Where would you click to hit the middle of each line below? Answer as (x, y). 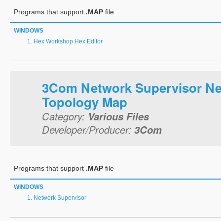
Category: (65, 116)
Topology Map (85, 102)
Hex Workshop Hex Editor (68, 41)
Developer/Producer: (88, 129)
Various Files (118, 116)
